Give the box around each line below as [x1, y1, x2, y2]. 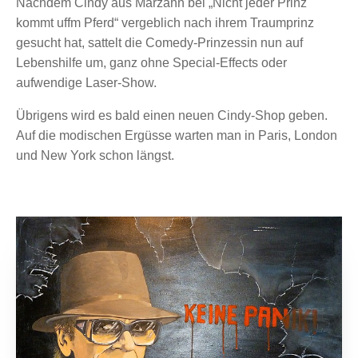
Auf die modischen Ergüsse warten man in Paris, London [16, 128, 337, 142]
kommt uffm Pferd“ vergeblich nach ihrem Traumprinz [16, 15, 314, 30]
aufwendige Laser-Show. [16, 75, 157, 89]
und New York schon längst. [16, 148, 174, 162]
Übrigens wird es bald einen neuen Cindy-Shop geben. [16, 108, 328, 122]
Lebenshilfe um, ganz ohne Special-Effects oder [16, 55, 287, 70]
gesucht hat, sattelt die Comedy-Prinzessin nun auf [16, 35, 303, 50]
